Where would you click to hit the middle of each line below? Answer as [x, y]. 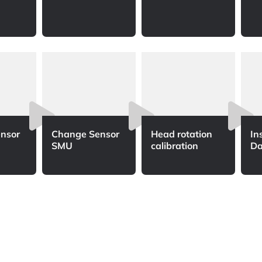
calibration [174, 146]
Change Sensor [85, 134]
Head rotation [181, 134]
